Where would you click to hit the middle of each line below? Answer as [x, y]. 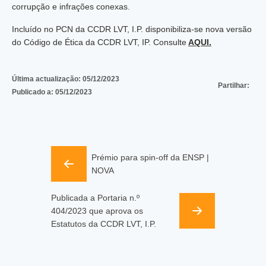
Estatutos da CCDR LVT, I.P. [104, 224]
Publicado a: [34, 92]
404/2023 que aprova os [97, 211]
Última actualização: [47, 79]
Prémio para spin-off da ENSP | [150, 157]
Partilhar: [234, 85]
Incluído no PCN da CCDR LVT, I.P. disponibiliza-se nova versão [132, 29]
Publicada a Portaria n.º [95, 198]
